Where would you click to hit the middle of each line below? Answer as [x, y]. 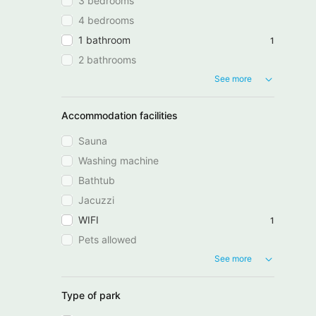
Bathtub [97, 181]
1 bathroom [104, 40]
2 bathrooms [107, 60]
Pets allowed [108, 240]
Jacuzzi [96, 200]
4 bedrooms [106, 20]
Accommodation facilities [120, 116]
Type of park [91, 295]
